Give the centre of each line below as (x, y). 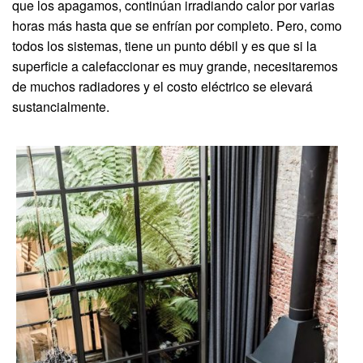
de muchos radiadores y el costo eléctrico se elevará (162, 87)
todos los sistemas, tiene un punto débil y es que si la (164, 46)
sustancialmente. (61, 107)
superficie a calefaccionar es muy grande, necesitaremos (175, 66)
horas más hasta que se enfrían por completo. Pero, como (177, 26)
